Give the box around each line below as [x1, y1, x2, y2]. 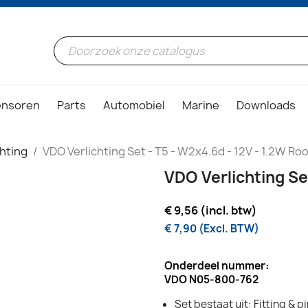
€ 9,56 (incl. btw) [164, 203, 257, 219]
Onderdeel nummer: [164, 258, 269, 274]
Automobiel [103, 98, 165, 113]
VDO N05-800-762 [164, 272, 258, 287]
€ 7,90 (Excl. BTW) [164, 221, 259, 236]
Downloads [236, 98, 296, 113]
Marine [182, 98, 219, 113]
